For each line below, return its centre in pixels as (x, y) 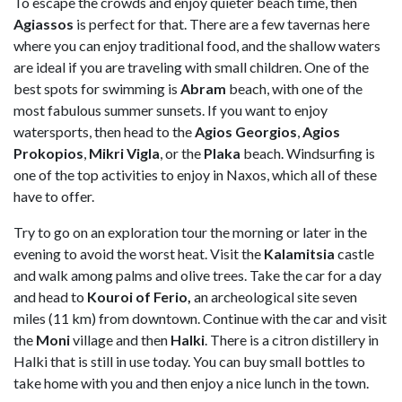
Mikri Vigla (124, 153)
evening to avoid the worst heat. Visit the (139, 254)
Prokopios (48, 153)
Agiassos (44, 24)
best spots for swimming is (97, 89)
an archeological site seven (274, 297)
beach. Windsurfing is (308, 153)
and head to (49, 297)
